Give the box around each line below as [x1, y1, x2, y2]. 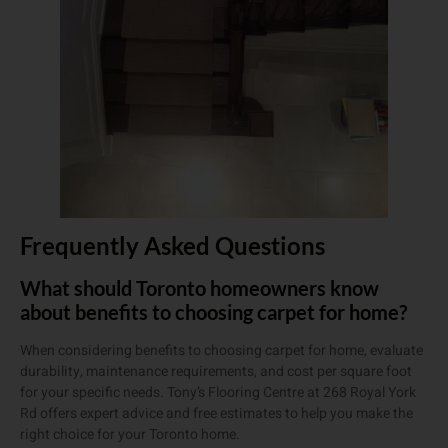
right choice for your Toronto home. [20, 424, 240, 446]
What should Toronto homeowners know [20, 276, 379, 301]
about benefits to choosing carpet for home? [20, 300, 407, 325]
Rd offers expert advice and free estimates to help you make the [20, 403, 413, 425]
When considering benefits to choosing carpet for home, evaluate [20, 340, 423, 362]
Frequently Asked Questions [20, 231, 325, 261]
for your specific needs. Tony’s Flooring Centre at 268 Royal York [20, 382, 416, 404]
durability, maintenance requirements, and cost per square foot [20, 361, 412, 383]
